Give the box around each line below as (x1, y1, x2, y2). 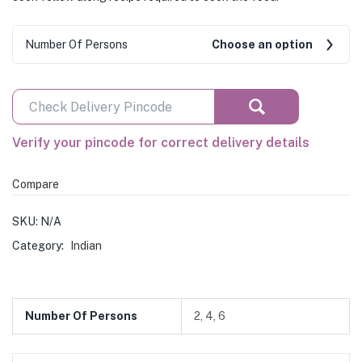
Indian (70, 239, 102, 252)
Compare (12, 178, 59, 191)
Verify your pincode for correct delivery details (12, 135, 309, 150)
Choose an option (212, 38, 313, 51)
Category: (12, 239, 66, 252)
